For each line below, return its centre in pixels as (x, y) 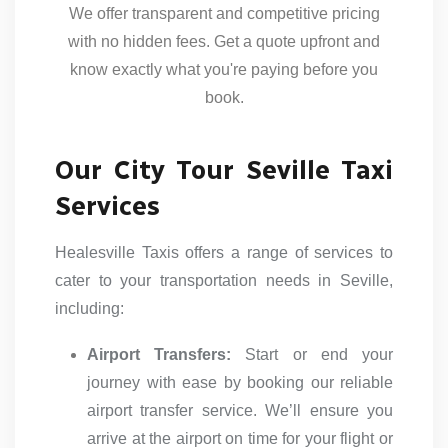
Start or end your (312, 355)
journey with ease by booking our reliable (240, 383)
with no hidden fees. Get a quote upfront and (224, 42)
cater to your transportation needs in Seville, (224, 281)
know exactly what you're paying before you (224, 70)
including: (89, 309)
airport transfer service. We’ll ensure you (240, 411)
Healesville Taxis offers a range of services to (224, 253)
